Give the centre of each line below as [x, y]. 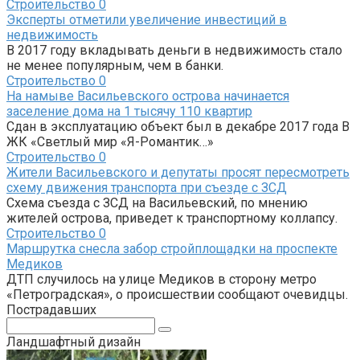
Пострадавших [51, 310]
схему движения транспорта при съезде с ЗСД [147, 188]
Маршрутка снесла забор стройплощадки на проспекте [172, 249]
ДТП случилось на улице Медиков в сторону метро [162, 279]
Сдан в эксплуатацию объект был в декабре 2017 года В [178, 127]
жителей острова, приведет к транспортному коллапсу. [172, 218]
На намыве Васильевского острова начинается [148, 96]
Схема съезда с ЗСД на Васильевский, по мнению [157, 203]
